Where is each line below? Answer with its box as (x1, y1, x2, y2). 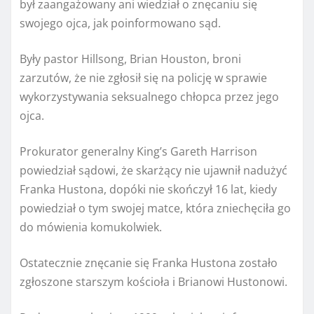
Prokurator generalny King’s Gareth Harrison (20, 143, 257, 159)
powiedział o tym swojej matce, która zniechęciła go (20, 200, 291, 216)
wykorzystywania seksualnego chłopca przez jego (20, 88, 279, 104)
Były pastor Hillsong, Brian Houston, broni (20, 50, 241, 67)
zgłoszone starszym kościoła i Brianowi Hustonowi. (20, 273, 287, 289)
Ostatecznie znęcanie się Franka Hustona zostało (20, 254, 278, 271)
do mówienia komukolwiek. (20, 219, 162, 235)
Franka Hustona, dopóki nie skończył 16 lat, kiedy (20, 181, 277, 197)
